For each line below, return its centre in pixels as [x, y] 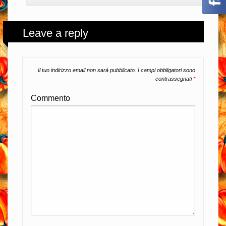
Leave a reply [56, 33]
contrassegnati [174, 79]
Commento [50, 98]
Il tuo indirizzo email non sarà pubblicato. [87, 70]
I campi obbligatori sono [166, 70]
